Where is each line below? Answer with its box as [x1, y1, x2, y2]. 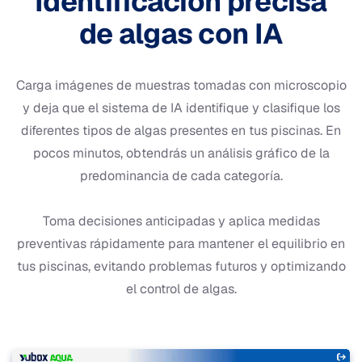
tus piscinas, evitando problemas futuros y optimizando [16, 258, 346, 276]
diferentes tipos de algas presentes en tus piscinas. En [21, 122, 341, 140]
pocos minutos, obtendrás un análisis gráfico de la [32, 145, 330, 162]
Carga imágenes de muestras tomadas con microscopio [15, 77, 347, 95]
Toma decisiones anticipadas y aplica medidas [42, 213, 320, 230]
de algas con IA [78, 15, 284, 53]
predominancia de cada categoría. [79, 167, 283, 185]
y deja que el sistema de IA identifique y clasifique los [22, 99, 340, 117]
